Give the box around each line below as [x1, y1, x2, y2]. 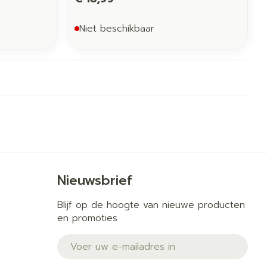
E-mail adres [56, 232, 117, 247]
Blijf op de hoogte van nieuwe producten [57, 197, 245, 212]
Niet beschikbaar [79, 21, 155, 36]
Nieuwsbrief [57, 170, 132, 190]
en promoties [57, 210, 117, 225]
